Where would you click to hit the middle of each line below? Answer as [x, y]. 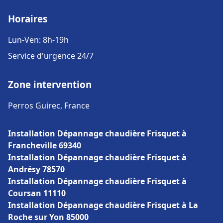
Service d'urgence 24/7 [51, 56]
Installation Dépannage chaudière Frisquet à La [103, 205]
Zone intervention [50, 84]
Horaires [28, 19]
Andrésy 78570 [36, 169]
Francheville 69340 [45, 145]
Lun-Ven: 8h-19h [38, 40]
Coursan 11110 [37, 193]
